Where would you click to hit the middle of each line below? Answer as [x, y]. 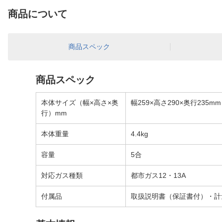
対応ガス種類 [62, 175]
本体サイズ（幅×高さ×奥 [80, 103]
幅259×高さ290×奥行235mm [176, 103]
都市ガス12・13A [158, 175]
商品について [38, 14]
